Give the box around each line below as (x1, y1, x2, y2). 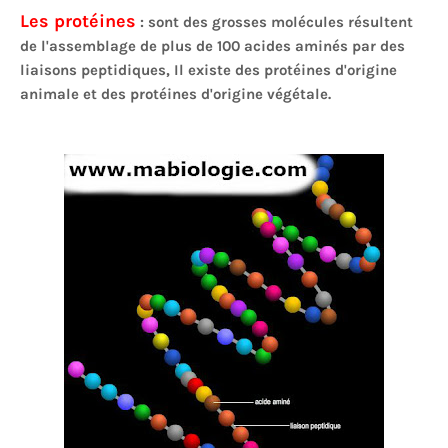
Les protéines (20, 10, 136, 32)
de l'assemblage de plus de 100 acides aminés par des (20, 37, 405, 55)
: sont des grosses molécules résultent (136, 13, 413, 31)
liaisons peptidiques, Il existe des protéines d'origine (20, 61, 397, 79)
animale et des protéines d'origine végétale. (20, 85, 331, 103)
